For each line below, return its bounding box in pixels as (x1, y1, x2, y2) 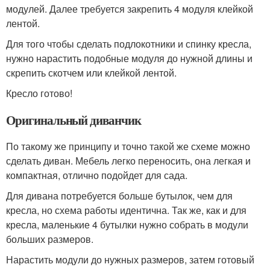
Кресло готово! (6, 86, 72, 100)
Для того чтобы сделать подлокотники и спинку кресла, (6, 37, 251, 51)
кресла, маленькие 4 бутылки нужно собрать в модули (6, 218, 248, 231)
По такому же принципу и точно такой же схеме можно (6, 139, 250, 153)
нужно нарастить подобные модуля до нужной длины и (6, 51, 253, 65)
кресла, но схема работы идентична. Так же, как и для (6, 203, 246, 217)
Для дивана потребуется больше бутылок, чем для (6, 189, 233, 202)
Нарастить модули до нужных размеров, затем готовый (6, 253, 254, 266)
